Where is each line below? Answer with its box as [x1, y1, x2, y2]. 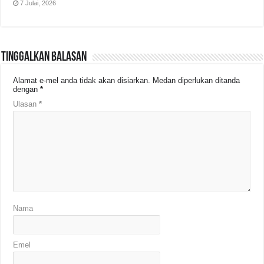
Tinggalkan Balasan [1, 51, 87, 65]
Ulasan [13, 100, 39, 109]
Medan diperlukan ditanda [153, 76, 240, 85]
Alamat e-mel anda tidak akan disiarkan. [13, 76, 151, 85]
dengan [13, 85, 41, 94]
